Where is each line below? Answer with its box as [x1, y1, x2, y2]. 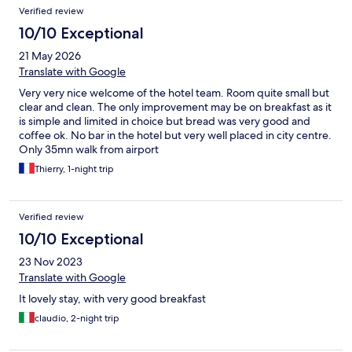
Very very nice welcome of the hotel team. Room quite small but [19, 86, 329, 101]
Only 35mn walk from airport [19, 142, 159, 157]
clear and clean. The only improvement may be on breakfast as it [19, 100, 332, 115]
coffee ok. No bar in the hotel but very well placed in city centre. [19, 128, 332, 143]
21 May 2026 [19, 49, 81, 64]
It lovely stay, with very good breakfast [19, 291, 206, 306]
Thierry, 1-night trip [35, 163, 114, 176]
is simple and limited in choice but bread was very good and [19, 114, 310, 129]
